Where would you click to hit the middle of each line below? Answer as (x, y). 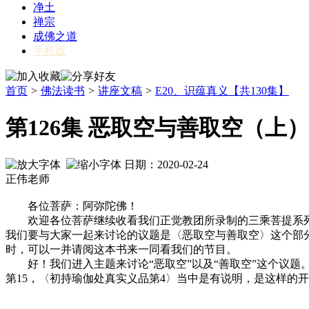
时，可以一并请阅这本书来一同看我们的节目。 (121, 250)
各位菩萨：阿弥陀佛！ (72, 206)
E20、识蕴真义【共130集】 (222, 90)
